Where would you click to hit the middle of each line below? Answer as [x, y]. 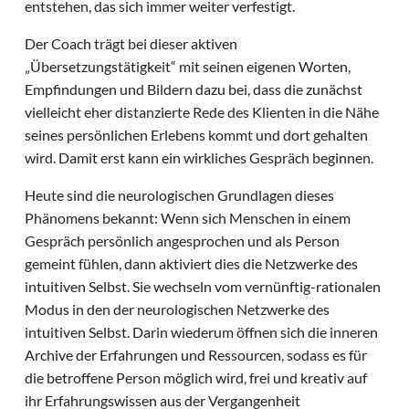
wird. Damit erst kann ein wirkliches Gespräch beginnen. [201, 158]
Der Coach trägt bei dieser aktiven [131, 44]
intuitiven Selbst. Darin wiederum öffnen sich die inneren [202, 332]
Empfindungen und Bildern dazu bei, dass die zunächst [194, 89]
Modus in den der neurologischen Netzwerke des [178, 309]
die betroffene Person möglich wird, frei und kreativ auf [196, 378]
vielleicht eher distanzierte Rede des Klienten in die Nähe [202, 112]
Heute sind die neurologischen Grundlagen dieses [180, 195]
